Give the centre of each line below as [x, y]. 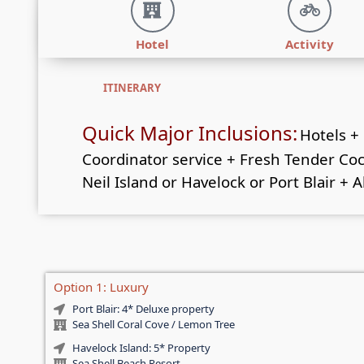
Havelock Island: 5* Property [141, 348]
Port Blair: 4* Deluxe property [143, 309]
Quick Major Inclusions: [189, 133]
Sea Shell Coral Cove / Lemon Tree [153, 325]
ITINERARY [132, 88]
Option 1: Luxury [102, 287]
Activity [310, 44]
